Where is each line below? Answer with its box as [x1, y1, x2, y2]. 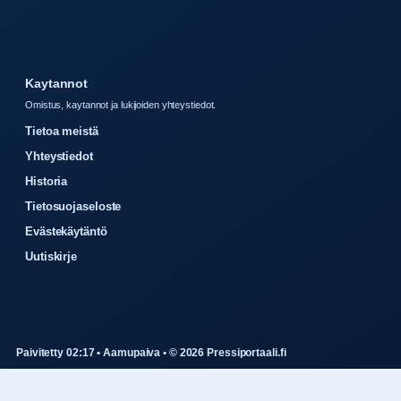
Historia [25, 174, 68, 188]
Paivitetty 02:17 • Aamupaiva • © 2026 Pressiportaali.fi [16, 346, 286, 359]
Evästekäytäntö [25, 224, 107, 238]
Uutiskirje [25, 249, 77, 263]
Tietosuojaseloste [25, 199, 122, 213]
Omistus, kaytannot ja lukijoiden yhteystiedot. [25, 98, 217, 110]
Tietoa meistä [25, 124, 98, 138]
